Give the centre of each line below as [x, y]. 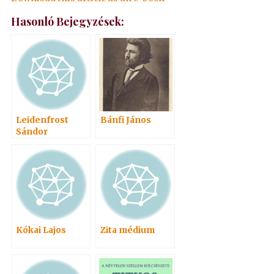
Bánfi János [126, 120]
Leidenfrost [43, 120]
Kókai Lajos [41, 230]
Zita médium [128, 230]
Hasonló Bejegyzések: [68, 21]
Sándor [32, 131]
